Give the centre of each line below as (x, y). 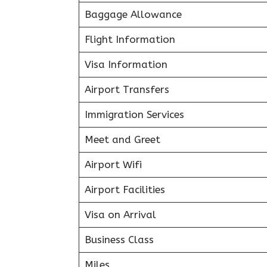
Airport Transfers (127, 89)
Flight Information (130, 39)
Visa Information (126, 64)
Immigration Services (134, 114)
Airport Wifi (113, 164)
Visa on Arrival (120, 214)
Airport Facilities (125, 189)
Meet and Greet (122, 139)
